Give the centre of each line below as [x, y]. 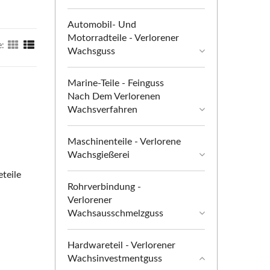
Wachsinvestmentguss [115, 259]
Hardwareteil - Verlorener [121, 245]
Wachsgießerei [99, 155]
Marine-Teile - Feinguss [116, 83]
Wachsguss [91, 51]
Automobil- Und [102, 25]
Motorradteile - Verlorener [123, 38]
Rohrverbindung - [104, 187]
